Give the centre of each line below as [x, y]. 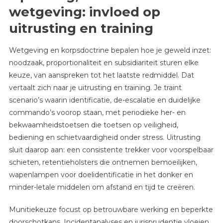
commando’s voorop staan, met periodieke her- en [97, 113]
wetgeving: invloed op [84, 12]
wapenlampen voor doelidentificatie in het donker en [101, 175]
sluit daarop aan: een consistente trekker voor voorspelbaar [111, 150]
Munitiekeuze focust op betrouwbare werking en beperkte [111, 210]
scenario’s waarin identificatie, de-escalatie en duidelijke [105, 100]
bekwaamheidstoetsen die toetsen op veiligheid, [93, 125]
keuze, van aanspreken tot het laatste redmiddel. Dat [101, 75]
